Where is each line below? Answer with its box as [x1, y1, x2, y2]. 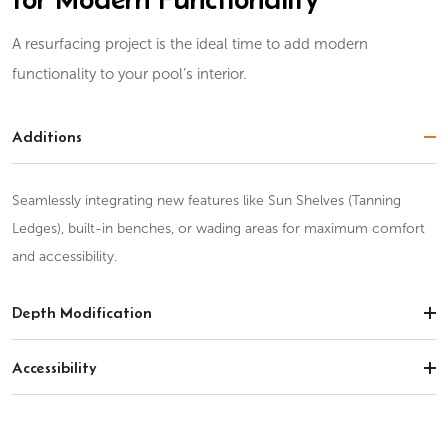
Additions [12, 128, 83, 145]
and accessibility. [12, 249, 118, 264]
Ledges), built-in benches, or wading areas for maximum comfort [12, 221, 426, 236]
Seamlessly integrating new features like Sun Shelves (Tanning [12, 193, 402, 208]
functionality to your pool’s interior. [12, 66, 248, 82]
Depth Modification [12, 304, 153, 321]
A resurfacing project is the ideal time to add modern [12, 36, 369, 52]
